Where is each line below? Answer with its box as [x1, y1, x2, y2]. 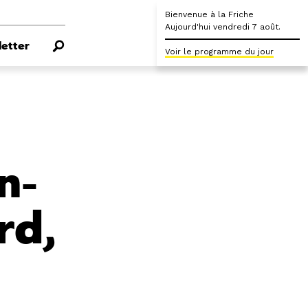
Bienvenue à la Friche [165, 10, 254, 19]
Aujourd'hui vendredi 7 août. [165, 22, 280, 32]
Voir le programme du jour [165, 47, 274, 56]
